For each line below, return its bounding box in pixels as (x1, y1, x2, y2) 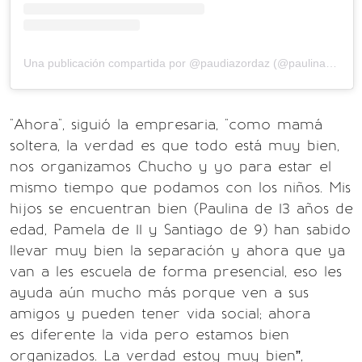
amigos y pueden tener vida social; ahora (10, 304, 310, 322)
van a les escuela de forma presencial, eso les (10, 262, 342, 280)
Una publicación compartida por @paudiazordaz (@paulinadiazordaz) (326, 56, 337, 69)
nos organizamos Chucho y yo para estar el (10, 157, 331, 175)
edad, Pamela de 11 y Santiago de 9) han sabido (10, 220, 351, 238)
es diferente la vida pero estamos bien (10, 325, 289, 343)
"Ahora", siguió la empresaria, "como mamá (10, 115, 322, 133)
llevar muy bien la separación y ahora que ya (10, 241, 345, 259)
